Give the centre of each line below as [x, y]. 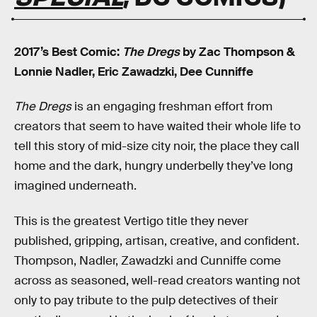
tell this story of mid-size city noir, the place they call [157, 146]
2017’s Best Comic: [68, 52]
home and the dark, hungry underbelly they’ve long [154, 166]
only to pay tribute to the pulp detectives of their [146, 300]
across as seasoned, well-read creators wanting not [157, 280]
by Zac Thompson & [237, 52]
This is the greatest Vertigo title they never [131, 221]
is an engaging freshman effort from [172, 107]
